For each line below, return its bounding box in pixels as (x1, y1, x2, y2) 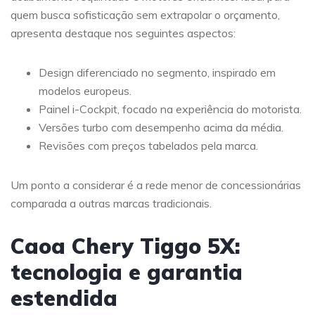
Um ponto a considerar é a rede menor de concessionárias (11, 178, 301, 193)
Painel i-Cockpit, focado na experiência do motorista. (39, 102, 302, 117)
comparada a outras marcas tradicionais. (11, 196, 212, 211)
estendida (11, 285, 117, 312)
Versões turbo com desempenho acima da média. (39, 120, 283, 135)
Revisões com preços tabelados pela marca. (39, 139, 258, 153)
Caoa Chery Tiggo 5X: (11, 233, 240, 260)
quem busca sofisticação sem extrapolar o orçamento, (11, 8, 280, 22)
